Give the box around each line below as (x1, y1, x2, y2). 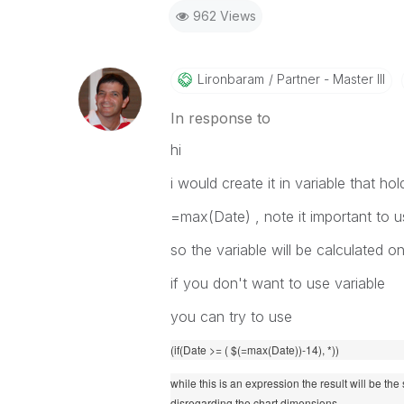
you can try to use (170, 308, 292, 326)
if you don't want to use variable (170, 274, 385, 292)
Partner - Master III (272, 71, 385, 87)
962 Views (192, 8, 256, 23)
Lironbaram (197, 71, 264, 87)
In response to (170, 109, 271, 127)
